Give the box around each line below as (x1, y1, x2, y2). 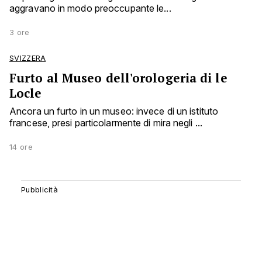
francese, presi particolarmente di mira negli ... (9, 117, 202, 129)
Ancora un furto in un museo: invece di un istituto (9, 105, 219, 118)
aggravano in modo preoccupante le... (9, 2, 171, 15)
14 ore (9, 143, 33, 152)
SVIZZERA (9, 54, 46, 63)
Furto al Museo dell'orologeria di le (9, 70, 227, 87)
